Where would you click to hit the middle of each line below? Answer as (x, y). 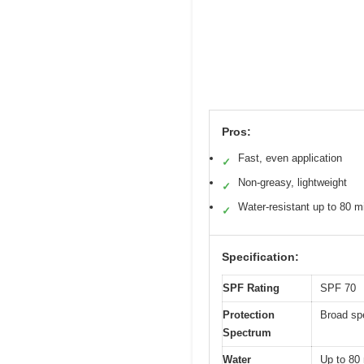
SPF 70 (338, 288)
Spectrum (247, 333)
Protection (249, 315)
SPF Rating (251, 288)
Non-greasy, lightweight (292, 183)
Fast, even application (290, 158)
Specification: (260, 257)
